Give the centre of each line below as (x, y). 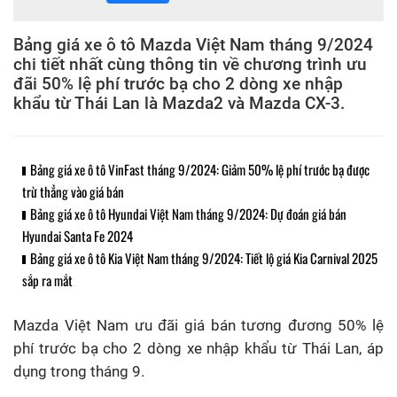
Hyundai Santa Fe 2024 (78, 235)
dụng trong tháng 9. (79, 371)
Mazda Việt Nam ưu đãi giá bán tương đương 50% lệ (198, 325)
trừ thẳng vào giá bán (73, 191)
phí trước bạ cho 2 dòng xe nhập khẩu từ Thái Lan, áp (198, 348)
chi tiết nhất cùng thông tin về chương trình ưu (190, 64)
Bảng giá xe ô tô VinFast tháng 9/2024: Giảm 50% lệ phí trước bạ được (200, 169)
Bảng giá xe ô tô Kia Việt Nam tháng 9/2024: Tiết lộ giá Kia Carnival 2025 (204, 257)
